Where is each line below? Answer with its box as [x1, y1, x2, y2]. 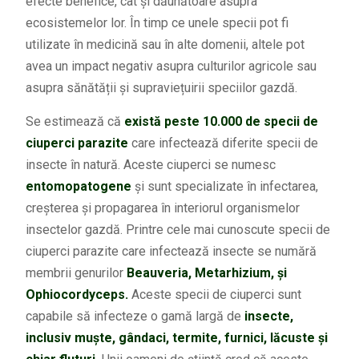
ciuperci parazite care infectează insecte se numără [25, 243, 317, 259]
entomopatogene [25, 178, 131, 194]
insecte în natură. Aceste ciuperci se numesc [25, 156, 276, 172]
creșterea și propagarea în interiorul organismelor [25, 200, 300, 216]
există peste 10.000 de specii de [123, 113, 318, 129]
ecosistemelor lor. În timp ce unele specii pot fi [25, 14, 288, 30]
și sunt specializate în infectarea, [134, 178, 318, 194]
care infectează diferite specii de [131, 135, 318, 151]
